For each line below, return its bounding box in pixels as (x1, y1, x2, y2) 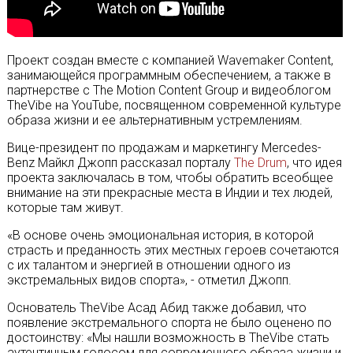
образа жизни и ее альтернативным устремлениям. (6, 113, 303, 128)
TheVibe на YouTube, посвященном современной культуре (6, 98, 341, 113)
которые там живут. (6, 200, 124, 215)
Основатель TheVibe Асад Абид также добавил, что (6, 300, 307, 315)
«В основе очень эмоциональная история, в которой (6, 228, 314, 243)
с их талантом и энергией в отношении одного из (6, 258, 291, 273)
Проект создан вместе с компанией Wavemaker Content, (6, 53, 333, 68)
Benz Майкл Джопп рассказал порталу (6, 155, 234, 170)
